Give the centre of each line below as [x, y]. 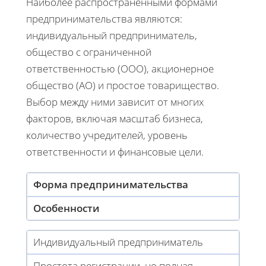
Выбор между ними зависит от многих [115, 102]
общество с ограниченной [89, 52]
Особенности [66, 208]
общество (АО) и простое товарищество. [123, 85]
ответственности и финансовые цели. [115, 151]
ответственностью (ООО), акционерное [120, 68]
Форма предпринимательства [111, 184]
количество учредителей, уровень [107, 135]
